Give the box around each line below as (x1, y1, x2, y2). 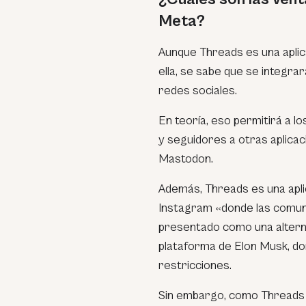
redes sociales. (158, 83, 237, 98)
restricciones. (158, 258, 232, 273)
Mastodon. (158, 152, 213, 166)
